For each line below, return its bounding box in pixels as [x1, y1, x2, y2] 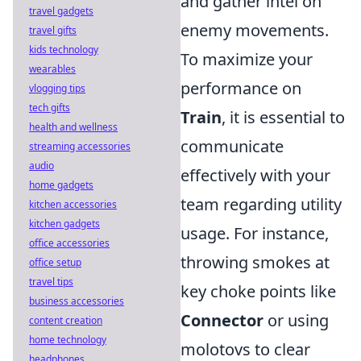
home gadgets [29, 178, 93, 192]
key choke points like [180, 280, 336, 302]
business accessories [29, 294, 124, 308]
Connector [180, 309, 263, 331]
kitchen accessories [29, 197, 117, 211]
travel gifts [29, 23, 77, 37]
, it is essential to [222, 106, 345, 128]
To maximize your [180, 48, 313, 70]
